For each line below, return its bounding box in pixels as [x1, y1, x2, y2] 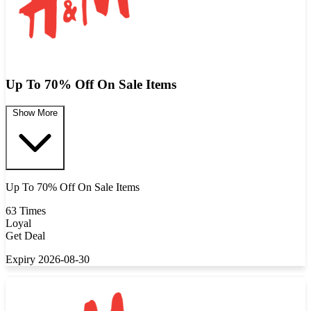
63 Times [6, 204, 46, 217]
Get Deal [6, 229, 45, 242]
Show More [12, 107, 58, 118]
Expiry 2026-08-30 [6, 253, 90, 265]
